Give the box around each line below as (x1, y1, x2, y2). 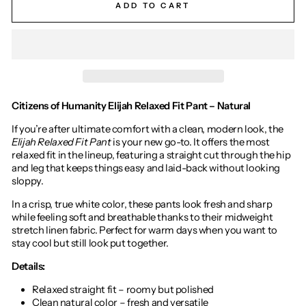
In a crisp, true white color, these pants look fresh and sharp (12, 197, 273, 210)
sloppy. (12, 174, 44, 187)
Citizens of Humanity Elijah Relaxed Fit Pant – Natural (12, 99, 251, 112)
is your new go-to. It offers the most (111, 135, 270, 148)
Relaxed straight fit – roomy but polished (32, 283, 214, 296)
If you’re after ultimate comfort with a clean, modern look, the (12, 122, 283, 135)
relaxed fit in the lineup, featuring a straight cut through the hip (12, 148, 291, 161)
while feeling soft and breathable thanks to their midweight (12, 210, 273, 223)
